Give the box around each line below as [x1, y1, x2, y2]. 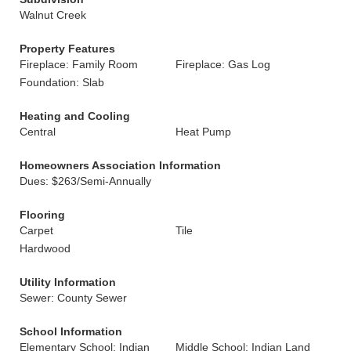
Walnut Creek [20, 9, 86, 21]
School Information [20, 325, 122, 338]
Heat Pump [175, 125, 231, 138]
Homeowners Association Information [20, 159, 221, 172]
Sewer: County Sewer [20, 291, 127, 304]
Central [20, 125, 56, 138]
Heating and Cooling [20, 110, 130, 122]
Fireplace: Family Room [20, 58, 138, 71]
